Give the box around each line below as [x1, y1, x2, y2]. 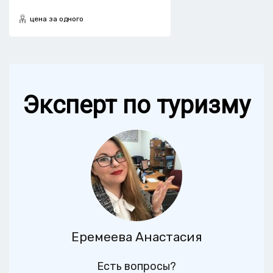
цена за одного [30, 14, 83, 23]
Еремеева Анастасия [71, 229, 202, 244]
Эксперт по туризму [23, 90, 250, 119]
